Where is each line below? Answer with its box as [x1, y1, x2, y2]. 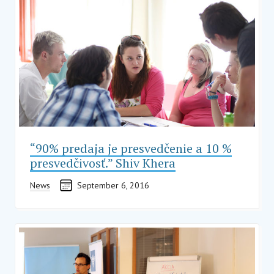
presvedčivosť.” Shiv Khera [30, 154, 176, 171]
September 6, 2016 [77, 179, 149, 191]
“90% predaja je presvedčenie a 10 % [30, 139, 232, 157]
